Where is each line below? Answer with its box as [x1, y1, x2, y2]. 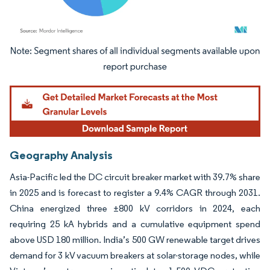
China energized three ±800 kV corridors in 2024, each [10, 202, 260, 214]
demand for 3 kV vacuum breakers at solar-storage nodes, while [10, 249, 260, 261]
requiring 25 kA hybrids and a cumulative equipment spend [10, 218, 260, 230]
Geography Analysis [10, 147, 113, 162]
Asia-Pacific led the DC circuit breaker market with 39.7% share [10, 171, 260, 183]
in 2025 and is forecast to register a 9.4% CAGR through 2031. [10, 186, 260, 198]
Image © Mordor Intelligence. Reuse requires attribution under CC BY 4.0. [15, 49, 240, 58]
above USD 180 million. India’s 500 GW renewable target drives [10, 233, 260, 245]
